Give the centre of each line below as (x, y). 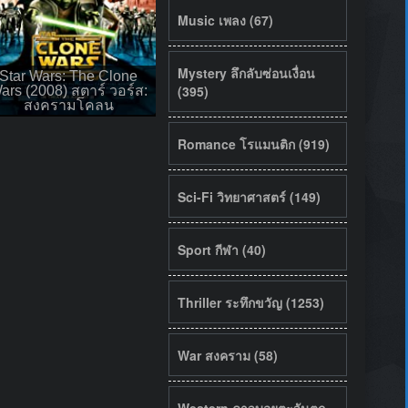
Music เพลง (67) (225, 20)
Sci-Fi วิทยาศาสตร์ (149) (249, 196)
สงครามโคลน (68, 105)
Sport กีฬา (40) (221, 249)
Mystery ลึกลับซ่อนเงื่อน (246, 72)
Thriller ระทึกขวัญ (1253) (250, 302)
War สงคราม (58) (227, 355)
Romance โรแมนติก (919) (253, 143)
